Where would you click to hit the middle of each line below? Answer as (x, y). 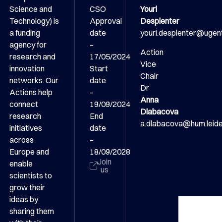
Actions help (31, 92)
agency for (28, 45)
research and (32, 57)
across (21, 140)
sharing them (31, 211)
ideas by (24, 199)
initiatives (26, 128)
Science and (30, 9)
